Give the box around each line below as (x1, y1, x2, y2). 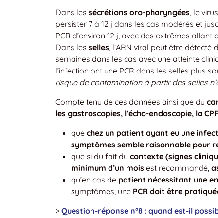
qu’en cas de (71, 174, 118, 184)
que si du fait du (71, 151, 130, 161)
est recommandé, (144, 163, 211, 173)
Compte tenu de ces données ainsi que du (55, 96, 207, 107)
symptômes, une (71, 186, 133, 196)
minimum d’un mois (71, 163, 144, 173)
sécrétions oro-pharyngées (89, 7, 190, 17)
